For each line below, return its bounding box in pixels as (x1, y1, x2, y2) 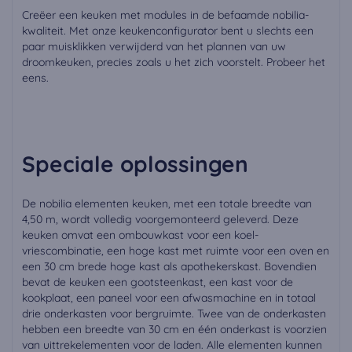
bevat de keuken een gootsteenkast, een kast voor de (22, 275, 293, 289)
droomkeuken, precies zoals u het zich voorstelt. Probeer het (22, 55, 325, 69)
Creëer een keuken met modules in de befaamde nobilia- (22, 8, 309, 22)
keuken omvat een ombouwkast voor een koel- (22, 228, 258, 242)
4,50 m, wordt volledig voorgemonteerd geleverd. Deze (22, 212, 299, 226)
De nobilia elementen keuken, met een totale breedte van (22, 196, 312, 211)
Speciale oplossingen (22, 150, 248, 178)
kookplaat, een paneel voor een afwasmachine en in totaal (22, 291, 316, 305)
